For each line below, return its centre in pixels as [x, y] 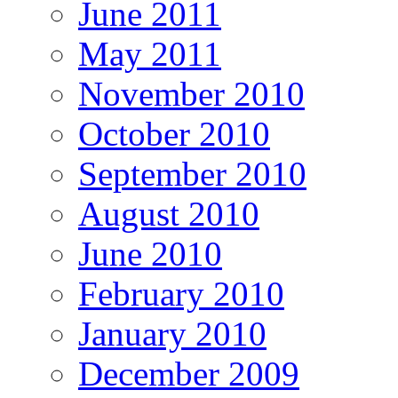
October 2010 [174, 134]
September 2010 [192, 174]
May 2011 [150, 54]
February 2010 [181, 294]
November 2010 [191, 94]
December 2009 [189, 374]
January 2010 [172, 334]
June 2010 [150, 254]
